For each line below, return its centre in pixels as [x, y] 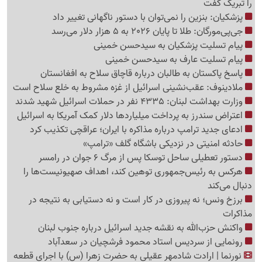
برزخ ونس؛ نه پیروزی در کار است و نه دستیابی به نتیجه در [137, 200]
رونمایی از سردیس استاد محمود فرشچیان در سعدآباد [146, 242]
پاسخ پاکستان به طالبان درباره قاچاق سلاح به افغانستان [143, 74]
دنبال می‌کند [230, 186]
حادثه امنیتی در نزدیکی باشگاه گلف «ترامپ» [164, 144]
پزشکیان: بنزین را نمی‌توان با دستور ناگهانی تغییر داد [149, 18]
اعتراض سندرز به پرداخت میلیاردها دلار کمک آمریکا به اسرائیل [131, 116]
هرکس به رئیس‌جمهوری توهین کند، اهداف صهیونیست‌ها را [134, 172]
